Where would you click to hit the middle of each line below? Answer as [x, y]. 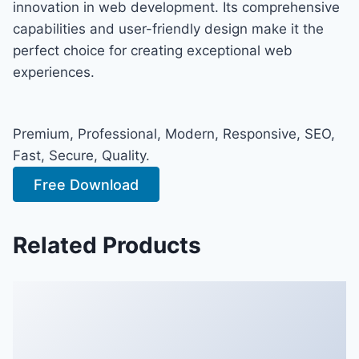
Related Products [107, 245]
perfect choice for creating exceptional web [153, 50]
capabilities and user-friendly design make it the [168, 28]
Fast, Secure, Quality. [81, 155]
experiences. [54, 72]
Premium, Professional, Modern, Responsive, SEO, [174, 133]
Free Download [87, 184]
